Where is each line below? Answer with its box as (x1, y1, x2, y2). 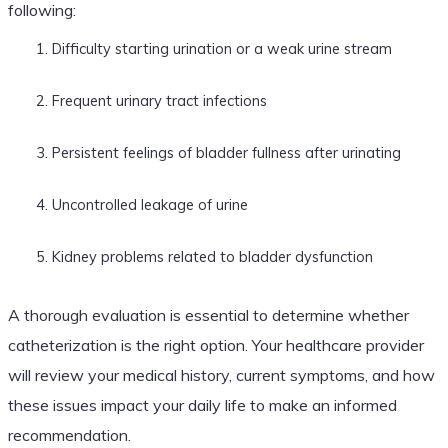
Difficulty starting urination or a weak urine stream (51, 38, 392, 58)
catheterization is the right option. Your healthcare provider (7, 334, 424, 355)
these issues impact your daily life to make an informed (7, 394, 397, 415)
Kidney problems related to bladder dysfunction (51, 246, 373, 266)
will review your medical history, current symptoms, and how (7, 364, 435, 385)
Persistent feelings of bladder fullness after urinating (51, 142, 401, 162)
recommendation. (7, 424, 131, 445)
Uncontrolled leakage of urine (51, 194, 248, 214)
